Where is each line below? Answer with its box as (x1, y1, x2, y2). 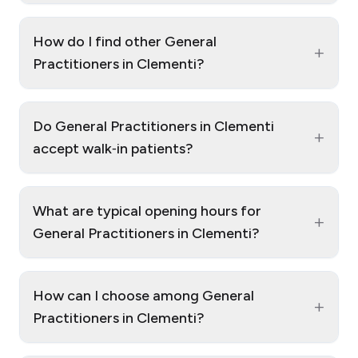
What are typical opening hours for (33, 202, 261, 221)
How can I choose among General (33, 287, 254, 305)
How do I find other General (33, 33, 217, 51)
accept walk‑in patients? (33, 140, 193, 158)
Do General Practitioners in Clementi (33, 117, 274, 136)
